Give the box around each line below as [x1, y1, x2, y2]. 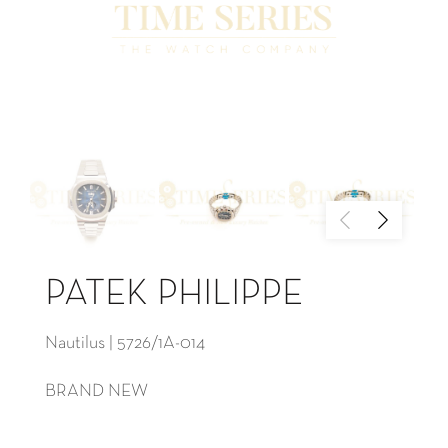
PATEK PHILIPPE [45, 278, 303, 312]
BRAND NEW [45, 383, 148, 401]
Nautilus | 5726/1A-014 [45, 335, 205, 353]
